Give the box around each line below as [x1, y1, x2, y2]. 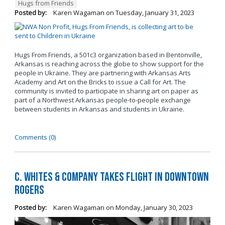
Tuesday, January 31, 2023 [115, 8, 194, 18]
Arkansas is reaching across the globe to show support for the [14, 59, 204, 69]
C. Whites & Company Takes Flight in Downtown [14, 169, 209, 184]
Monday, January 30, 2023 [115, 202, 193, 212]
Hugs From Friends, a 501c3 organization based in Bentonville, [14, 50, 202, 60]
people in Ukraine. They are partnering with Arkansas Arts [14, 68, 191, 78]
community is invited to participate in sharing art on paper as [14, 86, 198, 96]
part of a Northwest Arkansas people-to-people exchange [14, 95, 191, 105]
